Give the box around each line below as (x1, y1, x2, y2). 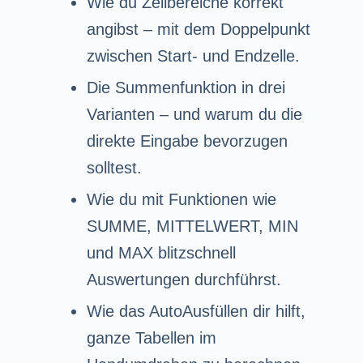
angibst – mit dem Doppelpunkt (86, 19, 310, 38)
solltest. (86, 158, 142, 177)
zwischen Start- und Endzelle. (86, 46, 300, 65)
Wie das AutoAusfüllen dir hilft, (86, 301, 305, 320)
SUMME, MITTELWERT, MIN (86, 216, 298, 235)
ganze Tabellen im (86, 328, 216, 347)
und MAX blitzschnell (86, 243, 236, 262)
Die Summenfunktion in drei (86, 78, 285, 96)
